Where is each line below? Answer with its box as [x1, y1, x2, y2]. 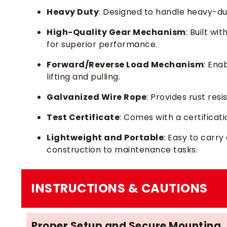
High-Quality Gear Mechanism [47, 26, 186, 38]
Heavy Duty [47, 6, 99, 18]
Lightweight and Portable [47, 132, 164, 143]
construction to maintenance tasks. [47, 144, 198, 156]
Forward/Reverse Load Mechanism [47, 59, 204, 70]
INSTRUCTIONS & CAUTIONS [31, 180, 208, 197]
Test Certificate [47, 111, 120, 123]
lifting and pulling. [47, 71, 120, 83]
